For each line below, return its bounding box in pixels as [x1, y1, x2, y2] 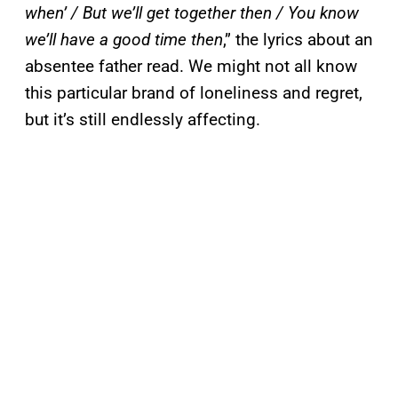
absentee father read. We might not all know [25, 56, 357, 77]
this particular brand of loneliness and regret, [25, 83, 362, 104]
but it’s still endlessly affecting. [25, 109, 260, 131]
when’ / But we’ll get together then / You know [25, 3, 359, 24]
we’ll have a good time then [25, 29, 223, 51]
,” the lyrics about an [223, 29, 373, 51]
